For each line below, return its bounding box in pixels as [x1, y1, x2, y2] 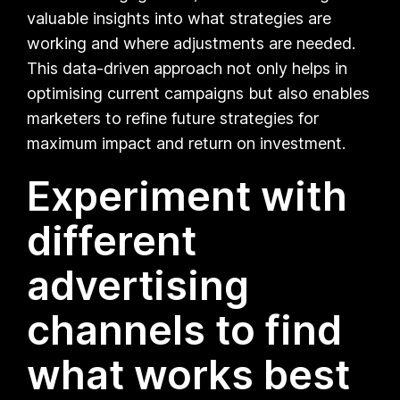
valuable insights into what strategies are [27, 8, 332, 28]
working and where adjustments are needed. [27, 33, 356, 53]
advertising [27, 260, 250, 310]
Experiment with [27, 171, 348, 221]
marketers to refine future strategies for [27, 108, 320, 128]
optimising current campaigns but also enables [27, 83, 371, 103]
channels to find [27, 304, 343, 354]
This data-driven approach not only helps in [27, 58, 348, 78]
